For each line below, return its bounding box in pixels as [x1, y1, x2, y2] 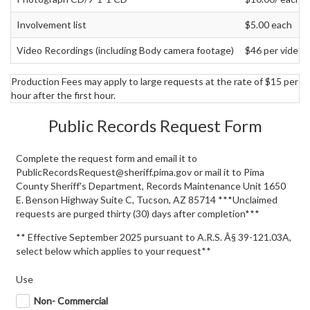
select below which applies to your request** [16, 245, 212, 257]
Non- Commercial [34, 294, 109, 307]
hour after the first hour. [11, 89, 116, 101]
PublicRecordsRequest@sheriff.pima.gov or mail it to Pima [16, 166, 265, 178]
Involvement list [17, 19, 86, 30]
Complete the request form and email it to [16, 152, 198, 164]
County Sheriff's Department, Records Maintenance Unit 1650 [16, 180, 286, 192]
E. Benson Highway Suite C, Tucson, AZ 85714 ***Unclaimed [16, 194, 278, 206]
